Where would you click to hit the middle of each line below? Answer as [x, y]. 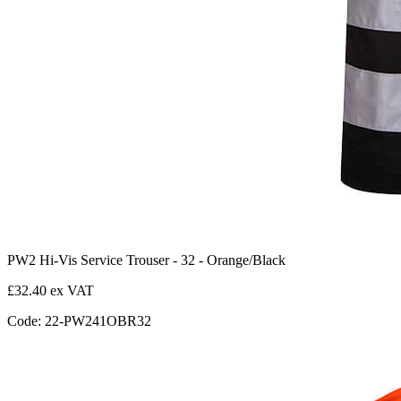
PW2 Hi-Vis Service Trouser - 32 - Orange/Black [146, 260]
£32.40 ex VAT [51, 290]
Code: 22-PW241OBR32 [79, 320]
